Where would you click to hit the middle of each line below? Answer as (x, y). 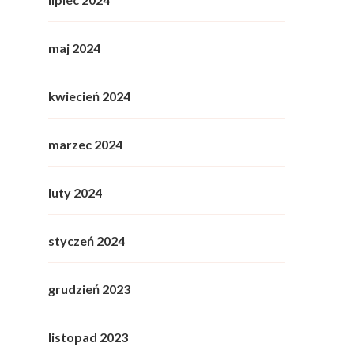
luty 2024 (75, 193)
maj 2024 (74, 48)
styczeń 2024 (87, 241)
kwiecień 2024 (89, 96)
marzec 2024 (85, 145)
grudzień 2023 (89, 289)
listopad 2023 (88, 337)
